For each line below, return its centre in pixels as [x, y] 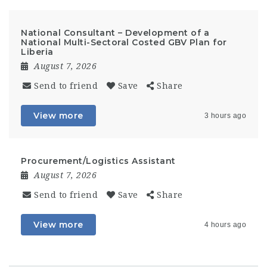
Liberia [37, 52]
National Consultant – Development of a [115, 33]
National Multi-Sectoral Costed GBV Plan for [124, 42]
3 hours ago [225, 116]
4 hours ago [225, 225]
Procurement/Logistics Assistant [98, 161]
